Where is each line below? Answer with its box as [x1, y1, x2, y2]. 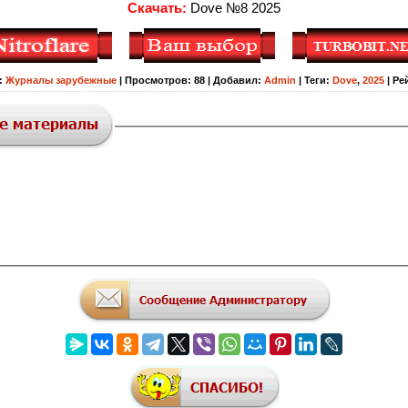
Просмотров [124, 75, 188, 87]
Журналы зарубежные [5, 75, 117, 87]
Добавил [212, 75, 258, 87]
